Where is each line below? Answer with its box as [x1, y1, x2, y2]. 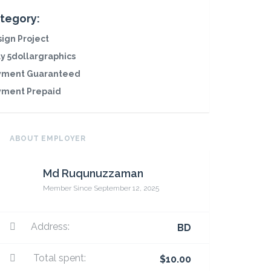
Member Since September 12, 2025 [43, 184, 159, 192]
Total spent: [31, 252, 86, 264]
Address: [31, 221, 70, 232]
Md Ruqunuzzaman [43, 167, 143, 180]
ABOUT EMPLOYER [10, 134, 86, 143]
